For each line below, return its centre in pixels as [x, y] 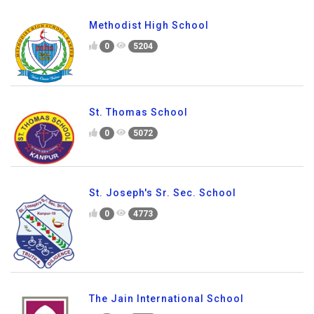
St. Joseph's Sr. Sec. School [163, 193]
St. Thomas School [138, 112]
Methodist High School [149, 26]
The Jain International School [166, 299]
